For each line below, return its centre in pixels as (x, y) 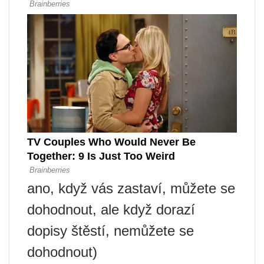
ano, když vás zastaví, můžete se (131, 189)
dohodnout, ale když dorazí (111, 210)
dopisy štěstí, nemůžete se (110, 231)
